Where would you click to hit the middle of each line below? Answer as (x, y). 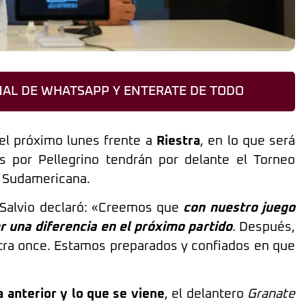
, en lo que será (248, 141)
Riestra (176, 141)
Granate (272, 294)
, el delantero (206, 294)
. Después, (264, 227)
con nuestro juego (239, 208)
